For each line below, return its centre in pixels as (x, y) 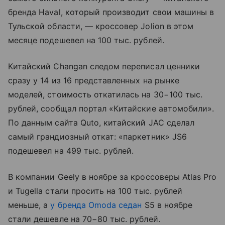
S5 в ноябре (167, 205)
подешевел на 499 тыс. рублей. (71, 150)
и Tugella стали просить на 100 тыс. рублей (95, 191)
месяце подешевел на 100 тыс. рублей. (86, 40)
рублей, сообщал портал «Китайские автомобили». (111, 108)
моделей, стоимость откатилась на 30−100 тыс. (105, 94)
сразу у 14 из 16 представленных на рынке (94, 80)
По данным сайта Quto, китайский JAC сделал (101, 122)
